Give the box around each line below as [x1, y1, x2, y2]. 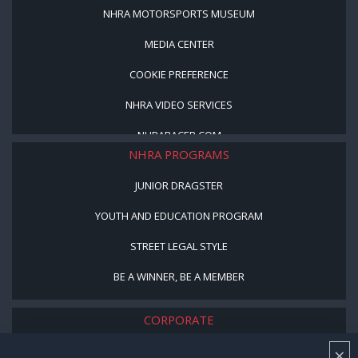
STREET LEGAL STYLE [130, 238, 228, 253]
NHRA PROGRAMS [129, 145, 229, 162]
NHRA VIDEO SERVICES [125, 97, 233, 112]
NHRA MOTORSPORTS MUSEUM [103, 6, 255, 21]
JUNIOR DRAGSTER [135, 177, 223, 193]
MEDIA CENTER [144, 36, 214, 51]
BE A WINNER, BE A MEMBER [113, 268, 245, 284]
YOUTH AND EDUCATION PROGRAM [95, 208, 263, 223]
